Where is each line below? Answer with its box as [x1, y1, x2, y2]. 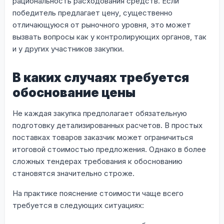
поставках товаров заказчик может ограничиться [12, 132, 193, 142]
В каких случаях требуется [12, 69, 189, 85]
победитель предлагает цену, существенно [12, 7, 172, 17]
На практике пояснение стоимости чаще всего [12, 188, 183, 198]
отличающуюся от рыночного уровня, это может [12, 19, 191, 29]
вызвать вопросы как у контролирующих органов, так [12, 31, 206, 41]
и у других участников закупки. [12, 43, 124, 53]
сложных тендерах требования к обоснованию [12, 156, 182, 166]
